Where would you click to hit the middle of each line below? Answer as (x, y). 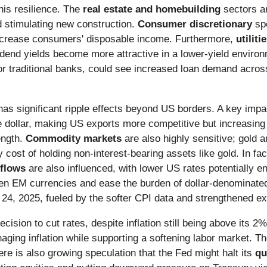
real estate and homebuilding (152, 10)
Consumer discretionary (195, 24)
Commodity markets (74, 139)
